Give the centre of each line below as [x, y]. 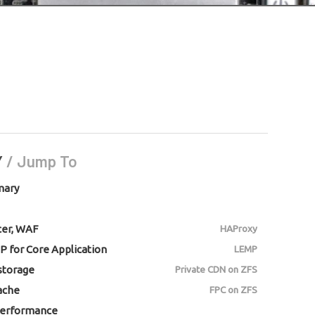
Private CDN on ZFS [216, 270]
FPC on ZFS [233, 290]
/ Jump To [42, 161]
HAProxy [238, 229]
